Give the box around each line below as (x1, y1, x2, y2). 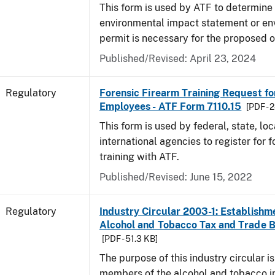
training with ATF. (99, 151, 179, 163)
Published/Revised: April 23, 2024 (99, 53, 256, 64)
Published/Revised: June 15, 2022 (99, 171, 252, 183)
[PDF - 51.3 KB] (102, 234, 158, 244)
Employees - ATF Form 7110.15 (99, 101, 242, 112)
